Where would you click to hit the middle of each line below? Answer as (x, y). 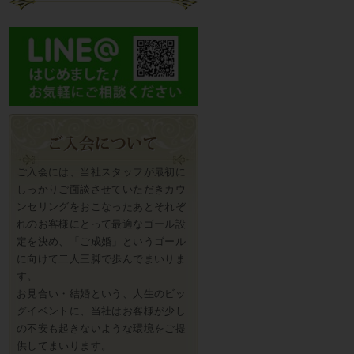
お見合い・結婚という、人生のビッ (101, 294)
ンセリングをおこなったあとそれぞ (101, 207)
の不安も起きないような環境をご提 (101, 329)
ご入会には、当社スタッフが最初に (101, 172)
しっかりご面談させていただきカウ (101, 190)
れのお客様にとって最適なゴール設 (101, 224)
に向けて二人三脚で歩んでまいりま (101, 259)
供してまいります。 (64, 346)
